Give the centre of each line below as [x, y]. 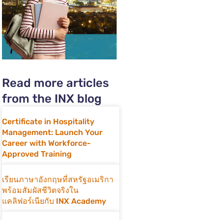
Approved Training [37, 154]
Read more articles [55, 83]
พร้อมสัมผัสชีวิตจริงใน [40, 190]
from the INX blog [52, 99]
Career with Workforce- [46, 143]
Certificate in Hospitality [48, 122]
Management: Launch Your [52, 132]
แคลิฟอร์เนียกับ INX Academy [54, 201]
